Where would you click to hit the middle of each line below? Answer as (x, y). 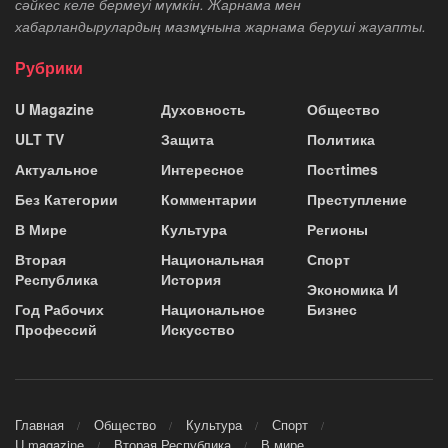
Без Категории (66, 198)
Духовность (203, 108)
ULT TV (39, 138)
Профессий (56, 328)
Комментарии (209, 198)
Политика (341, 138)
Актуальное (56, 168)
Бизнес (332, 308)
